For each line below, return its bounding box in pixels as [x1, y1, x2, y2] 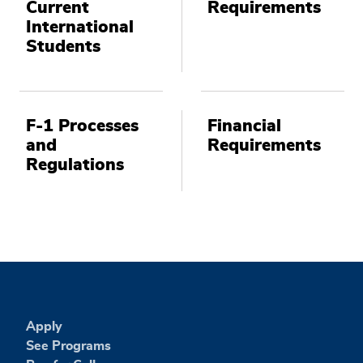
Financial [207, 117, 281, 135]
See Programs [26, 339, 111, 352]
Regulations [26, 156, 124, 174]
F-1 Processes [26, 117, 139, 135]
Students [26, 37, 100, 55]
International [26, 18, 134, 36]
